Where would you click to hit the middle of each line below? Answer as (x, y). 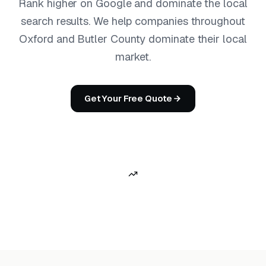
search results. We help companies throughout (133, 21)
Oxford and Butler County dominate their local (133, 39)
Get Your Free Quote (128, 98)
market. (133, 57)
